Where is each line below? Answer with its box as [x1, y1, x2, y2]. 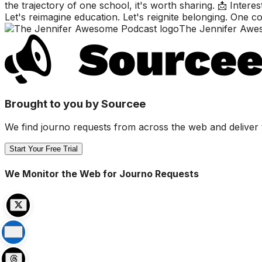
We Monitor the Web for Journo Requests [5, 167, 199, 180]
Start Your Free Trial [9, 144, 78, 154]
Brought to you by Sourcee [5, 96, 146, 111]
